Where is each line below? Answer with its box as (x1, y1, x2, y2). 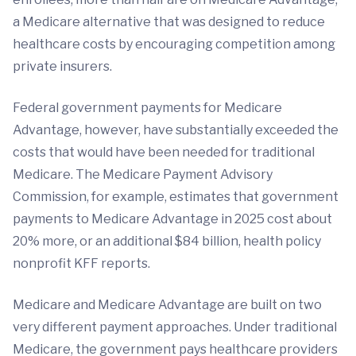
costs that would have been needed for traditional (13, 145, 315, 161)
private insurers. (13, 59, 114, 75)
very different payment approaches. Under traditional (13, 319, 337, 335)
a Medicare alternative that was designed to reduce (13, 14, 325, 30)
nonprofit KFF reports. (13, 256, 150, 272)
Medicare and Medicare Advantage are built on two (13, 297, 322, 313)
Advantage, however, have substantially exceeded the (13, 122, 339, 138)
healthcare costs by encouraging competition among (13, 37, 335, 52)
